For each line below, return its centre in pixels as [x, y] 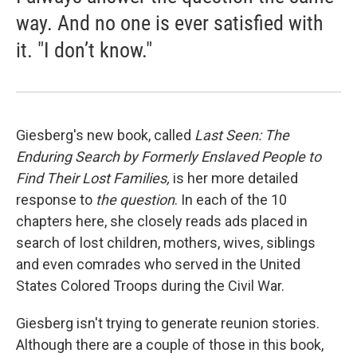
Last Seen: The [242, 135]
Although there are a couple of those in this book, [170, 345]
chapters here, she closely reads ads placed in [162, 222]
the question [135, 200]
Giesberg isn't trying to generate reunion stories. [168, 324]
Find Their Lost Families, [94, 178]
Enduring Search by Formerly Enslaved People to [169, 157]
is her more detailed [235, 178]
